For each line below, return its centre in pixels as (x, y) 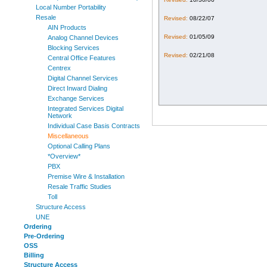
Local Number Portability (71, 7)
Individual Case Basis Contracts (94, 126)
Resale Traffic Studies (80, 187)
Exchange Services (76, 98)
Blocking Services (74, 48)
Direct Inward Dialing (77, 88)
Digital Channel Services (83, 78)
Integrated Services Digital (86, 108)
